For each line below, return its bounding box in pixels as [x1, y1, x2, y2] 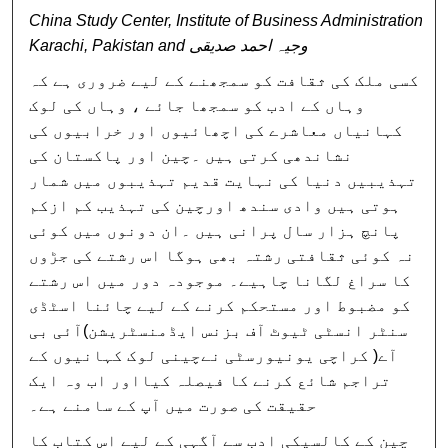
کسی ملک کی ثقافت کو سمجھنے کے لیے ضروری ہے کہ [29, 72, 420, 89]
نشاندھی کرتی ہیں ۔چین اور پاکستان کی [29, 147, 354, 164]
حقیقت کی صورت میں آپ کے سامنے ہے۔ [29, 397, 318, 414]
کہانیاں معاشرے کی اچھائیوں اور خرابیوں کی [29, 122, 404, 139]
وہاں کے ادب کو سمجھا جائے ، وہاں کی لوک [29, 97, 366, 114]
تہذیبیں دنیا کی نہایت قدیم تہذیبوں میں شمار [29, 172, 418, 189]
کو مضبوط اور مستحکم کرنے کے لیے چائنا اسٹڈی [29, 297, 412, 314]
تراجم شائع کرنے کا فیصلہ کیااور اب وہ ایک [29, 372, 392, 389]
